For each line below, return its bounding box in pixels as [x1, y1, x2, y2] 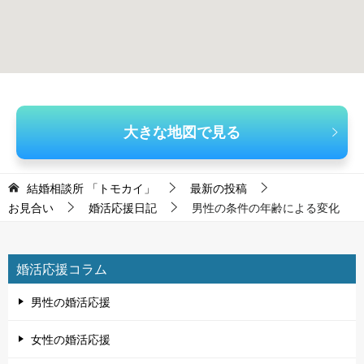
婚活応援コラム [16, 261, 107, 278]
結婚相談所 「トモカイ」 [27, 181, 155, 196]
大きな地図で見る [123, 123, 240, 141]
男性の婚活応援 [31, 295, 110, 310]
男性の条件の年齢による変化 [192, 201, 340, 215]
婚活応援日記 [89, 201, 157, 215]
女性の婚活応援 [31, 332, 110, 347]
